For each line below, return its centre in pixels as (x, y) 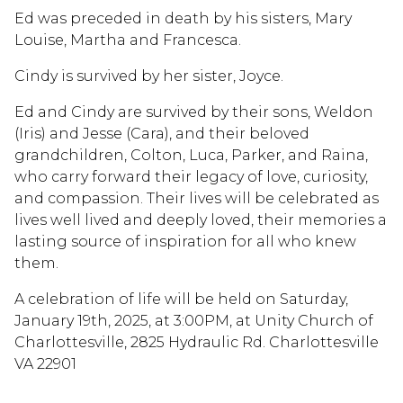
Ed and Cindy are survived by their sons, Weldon (194, 112)
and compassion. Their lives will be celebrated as (197, 198)
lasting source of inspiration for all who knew (185, 241)
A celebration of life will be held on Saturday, (181, 299)
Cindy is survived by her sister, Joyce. (149, 76)
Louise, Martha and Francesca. (128, 40)
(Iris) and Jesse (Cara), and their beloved (162, 133)
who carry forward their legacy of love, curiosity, (191, 176)
